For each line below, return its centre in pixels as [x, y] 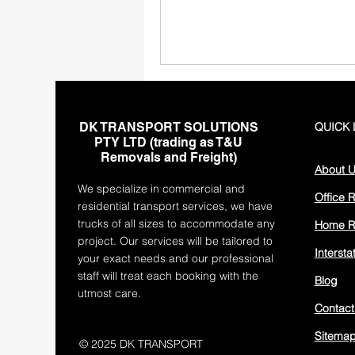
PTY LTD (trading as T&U [169, 142]
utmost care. [110, 293]
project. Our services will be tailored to [176, 241]
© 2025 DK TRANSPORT [141, 344]
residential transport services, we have [176, 206]
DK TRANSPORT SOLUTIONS [168, 127]
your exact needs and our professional [176, 258]
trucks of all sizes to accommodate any [177, 223]
